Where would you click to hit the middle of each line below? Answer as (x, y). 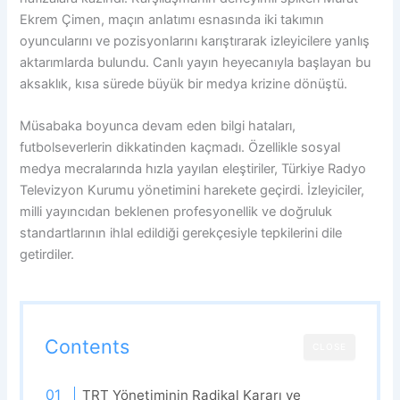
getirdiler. (47, 255)
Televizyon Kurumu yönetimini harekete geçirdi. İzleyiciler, (192, 191)
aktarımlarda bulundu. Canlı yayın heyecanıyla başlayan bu (196, 62)
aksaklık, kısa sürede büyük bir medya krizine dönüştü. (184, 83)
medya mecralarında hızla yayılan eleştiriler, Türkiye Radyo (193, 169)
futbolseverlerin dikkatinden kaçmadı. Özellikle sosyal (180, 148)
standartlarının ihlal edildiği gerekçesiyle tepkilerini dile (181, 233)
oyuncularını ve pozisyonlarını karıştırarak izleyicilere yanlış (195, 41)
